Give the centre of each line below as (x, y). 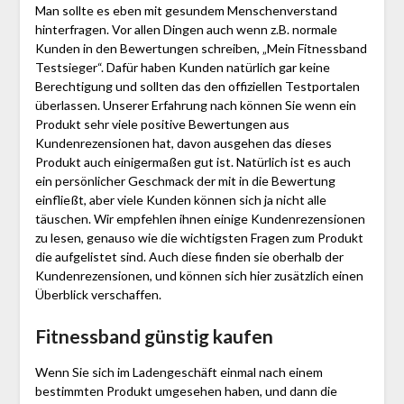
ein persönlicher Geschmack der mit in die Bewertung (185, 181)
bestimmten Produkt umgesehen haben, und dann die (186, 391)
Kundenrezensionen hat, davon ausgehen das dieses (183, 143)
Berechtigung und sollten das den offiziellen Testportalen (197, 87)
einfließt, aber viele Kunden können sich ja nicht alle (180, 200)
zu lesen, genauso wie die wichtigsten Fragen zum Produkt (199, 238)
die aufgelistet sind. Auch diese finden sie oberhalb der (189, 257)
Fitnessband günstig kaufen (154, 336)
